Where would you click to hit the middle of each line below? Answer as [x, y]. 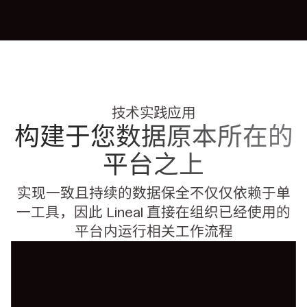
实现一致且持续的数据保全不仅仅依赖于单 [153, 193]
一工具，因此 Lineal [82, 212]
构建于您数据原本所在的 [153, 136]
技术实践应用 [153, 113]
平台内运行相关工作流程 [153, 231]
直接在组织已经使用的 [219, 212]
